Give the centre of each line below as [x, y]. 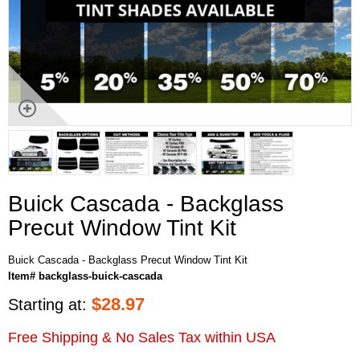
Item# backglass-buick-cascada [85, 276]
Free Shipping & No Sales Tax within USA [142, 337]
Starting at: [50, 304]
